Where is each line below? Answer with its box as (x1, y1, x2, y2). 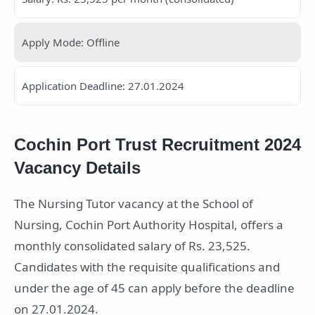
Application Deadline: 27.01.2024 (22, 78, 184, 93)
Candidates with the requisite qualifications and (14, 259, 280, 276)
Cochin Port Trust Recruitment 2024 (14, 135, 301, 155)
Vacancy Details (14, 158, 141, 178)
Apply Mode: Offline (22, 34, 120, 49)
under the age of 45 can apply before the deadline (14, 280, 295, 297)
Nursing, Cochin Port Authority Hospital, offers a (14, 217, 283, 233)
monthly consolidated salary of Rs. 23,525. (14, 238, 250, 255)
